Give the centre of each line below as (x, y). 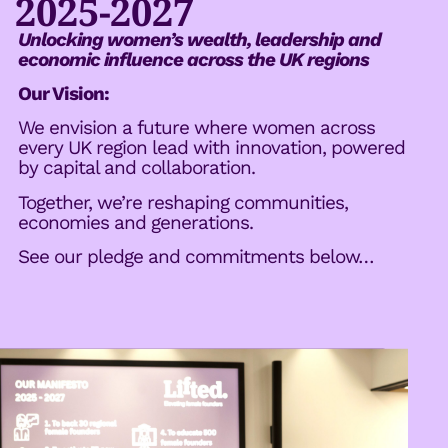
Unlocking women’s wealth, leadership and (199, 39)
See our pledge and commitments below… (195, 257)
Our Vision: (63, 93)
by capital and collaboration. (136, 168)
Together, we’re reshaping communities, (182, 202)
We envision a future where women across (196, 128)
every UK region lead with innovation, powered (211, 148)
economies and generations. (135, 222)
